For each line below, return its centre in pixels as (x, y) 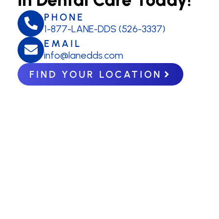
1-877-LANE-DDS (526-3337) (105, 29)
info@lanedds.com (84, 55)
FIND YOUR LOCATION (96, 74)
